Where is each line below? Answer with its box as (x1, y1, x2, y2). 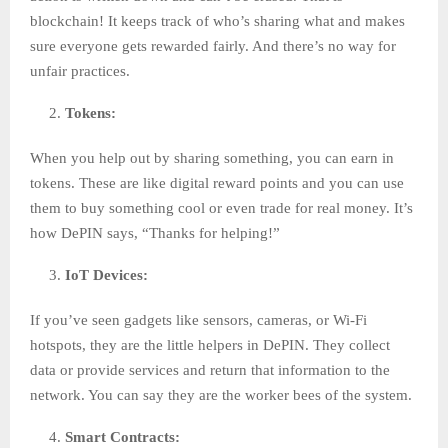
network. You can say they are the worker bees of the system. (30, 387, 412, 404)
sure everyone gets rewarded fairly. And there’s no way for (30, 38, 396, 55)
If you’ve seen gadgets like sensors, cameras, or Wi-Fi (30, 312, 367, 329)
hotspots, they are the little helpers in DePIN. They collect (30, 337, 390, 354)
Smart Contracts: (65, 429, 184, 446)
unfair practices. (30, 63, 130, 80)
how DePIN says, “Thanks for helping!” (30, 225, 280, 242)
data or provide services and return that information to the (30, 362, 390, 379)
